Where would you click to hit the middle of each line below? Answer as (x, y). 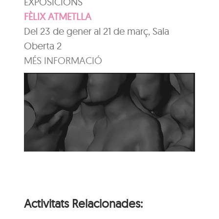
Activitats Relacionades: (84, 203)
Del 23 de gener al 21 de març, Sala (97, 31)
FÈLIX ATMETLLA (58, 16)
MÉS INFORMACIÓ (63, 60)
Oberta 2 (43, 45)
